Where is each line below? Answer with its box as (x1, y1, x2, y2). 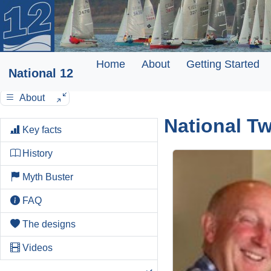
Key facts (22, 125, 62, 135)
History (22, 148, 53, 158)
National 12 (8, 66, 73, 80)
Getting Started (186, 58, 260, 70)
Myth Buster (22, 172, 73, 182)
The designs (22, 219, 76, 229)
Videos (22, 243, 53, 253)
